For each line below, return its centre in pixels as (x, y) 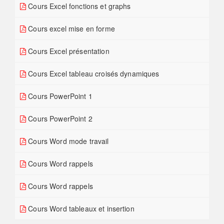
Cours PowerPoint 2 (59, 119)
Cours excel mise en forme (70, 29)
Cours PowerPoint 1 (59, 96)
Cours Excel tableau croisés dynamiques (93, 74)
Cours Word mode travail (67, 141)
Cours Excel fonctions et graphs (78, 6)
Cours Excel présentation (68, 51)
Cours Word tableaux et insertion (80, 209)
